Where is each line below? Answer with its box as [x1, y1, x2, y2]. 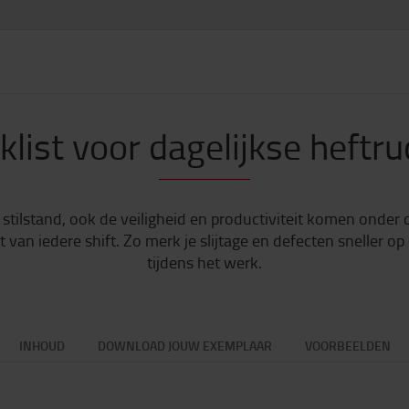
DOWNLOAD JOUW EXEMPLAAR [97, 337, 272, 354]
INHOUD [18, 337, 65, 354]
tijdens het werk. [147, 251, 262, 273]
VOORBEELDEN [304, 337, 391, 354]
